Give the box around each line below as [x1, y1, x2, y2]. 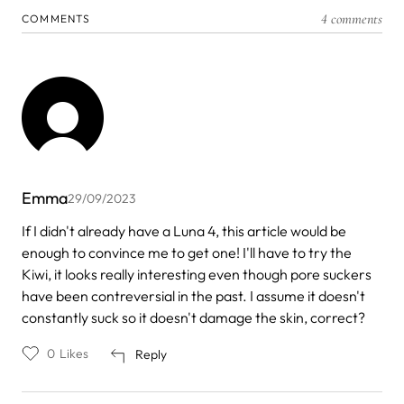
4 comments [321, 9, 382, 28]
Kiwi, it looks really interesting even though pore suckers [22, 264, 372, 283]
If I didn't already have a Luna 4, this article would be [22, 221, 346, 240]
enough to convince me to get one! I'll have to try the [22, 243, 352, 262]
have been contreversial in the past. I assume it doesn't [22, 286, 365, 305]
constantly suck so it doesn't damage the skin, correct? [22, 308, 365, 326]
